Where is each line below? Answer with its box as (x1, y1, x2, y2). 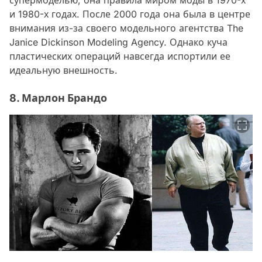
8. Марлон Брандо (9, 91, 107, 104)
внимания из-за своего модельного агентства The (9, 22, 243, 34)
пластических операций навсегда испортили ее (9, 50, 230, 62)
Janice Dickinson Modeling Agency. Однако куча (9, 36, 227, 48)
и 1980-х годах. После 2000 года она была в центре (9, 8, 250, 20)
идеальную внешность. (9, 64, 118, 76)
